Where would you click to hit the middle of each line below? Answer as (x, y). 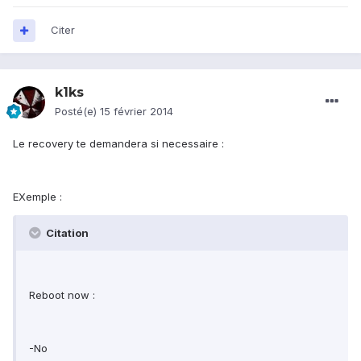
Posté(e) (77, 112)
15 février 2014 (137, 112)
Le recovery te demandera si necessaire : (118, 144)
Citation (66, 233)
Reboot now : (62, 295)
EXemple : (39, 197)
